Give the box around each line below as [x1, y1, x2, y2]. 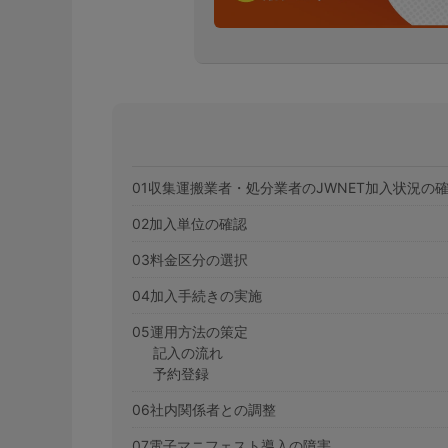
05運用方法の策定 [132, 323, 248, 341]
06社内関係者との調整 [132, 401, 276, 419]
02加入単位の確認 [132, 215, 247, 233]
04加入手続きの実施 [132, 287, 262, 305]
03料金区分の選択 [132, 251, 248, 269]
